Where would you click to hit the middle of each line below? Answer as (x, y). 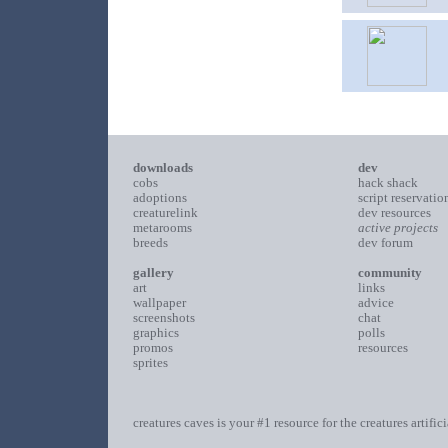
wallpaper (159, 302)
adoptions (160, 197)
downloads (163, 167)
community (390, 272)
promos (153, 347)
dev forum (385, 242)
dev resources (394, 212)
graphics (156, 332)
